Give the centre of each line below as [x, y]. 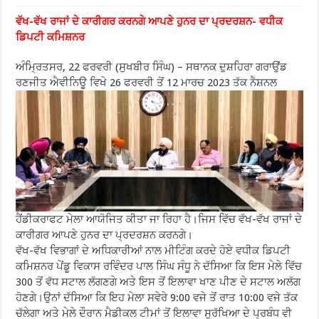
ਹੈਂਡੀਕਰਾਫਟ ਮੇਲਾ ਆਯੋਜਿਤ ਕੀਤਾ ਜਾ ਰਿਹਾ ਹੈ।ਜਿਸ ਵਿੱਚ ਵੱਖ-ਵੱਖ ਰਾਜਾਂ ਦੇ [159, 220]
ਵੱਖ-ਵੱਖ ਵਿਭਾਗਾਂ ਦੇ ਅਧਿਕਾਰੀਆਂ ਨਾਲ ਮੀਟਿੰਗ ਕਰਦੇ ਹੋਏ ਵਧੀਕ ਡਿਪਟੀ [153, 251]
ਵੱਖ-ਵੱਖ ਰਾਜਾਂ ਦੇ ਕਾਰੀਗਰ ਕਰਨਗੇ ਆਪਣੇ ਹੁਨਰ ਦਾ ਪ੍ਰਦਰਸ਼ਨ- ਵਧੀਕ [150, 21]
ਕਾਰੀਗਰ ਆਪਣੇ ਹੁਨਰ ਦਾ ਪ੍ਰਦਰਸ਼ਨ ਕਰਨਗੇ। [105, 235]
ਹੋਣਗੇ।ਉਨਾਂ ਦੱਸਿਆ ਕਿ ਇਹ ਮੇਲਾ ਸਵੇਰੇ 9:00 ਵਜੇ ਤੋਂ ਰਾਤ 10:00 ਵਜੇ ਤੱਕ [157, 298]
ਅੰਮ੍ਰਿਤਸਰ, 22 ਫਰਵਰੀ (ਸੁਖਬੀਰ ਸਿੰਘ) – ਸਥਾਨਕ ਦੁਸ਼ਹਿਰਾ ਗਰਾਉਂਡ [152, 67]
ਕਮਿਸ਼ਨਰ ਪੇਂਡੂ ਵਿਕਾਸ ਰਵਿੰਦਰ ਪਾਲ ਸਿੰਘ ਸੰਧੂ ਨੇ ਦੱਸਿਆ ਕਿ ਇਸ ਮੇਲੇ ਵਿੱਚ [159, 267]
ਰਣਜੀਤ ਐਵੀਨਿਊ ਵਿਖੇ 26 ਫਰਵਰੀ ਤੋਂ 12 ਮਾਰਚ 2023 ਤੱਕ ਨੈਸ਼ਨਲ [147, 83]
